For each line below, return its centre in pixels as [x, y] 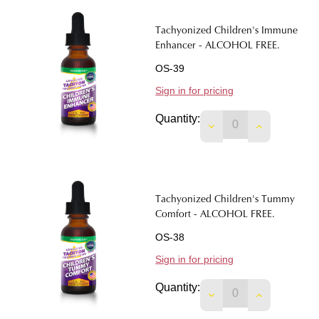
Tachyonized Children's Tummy [225, 200]
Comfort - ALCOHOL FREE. [215, 215]
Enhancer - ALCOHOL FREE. [218, 47]
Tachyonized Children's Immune [227, 32]
